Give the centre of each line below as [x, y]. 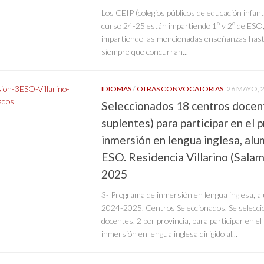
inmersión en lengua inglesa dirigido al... [169, 233]
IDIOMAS [116, 89]
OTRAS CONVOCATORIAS [180, 89]
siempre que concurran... [145, 52]
